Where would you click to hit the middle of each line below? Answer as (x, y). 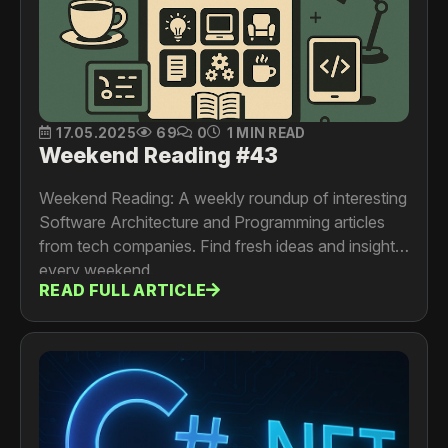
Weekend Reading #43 (158, 154)
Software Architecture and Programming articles (212, 221)
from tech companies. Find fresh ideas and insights (221, 245)
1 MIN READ (266, 132)
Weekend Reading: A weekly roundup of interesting (223, 197)
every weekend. (96, 269)
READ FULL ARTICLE (123, 290)
